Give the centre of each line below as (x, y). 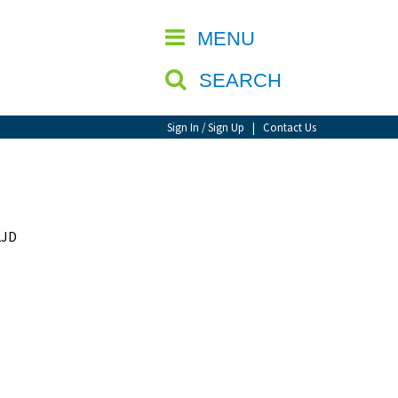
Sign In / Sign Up (206, 127)
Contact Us (290, 127)
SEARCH (243, 80)
